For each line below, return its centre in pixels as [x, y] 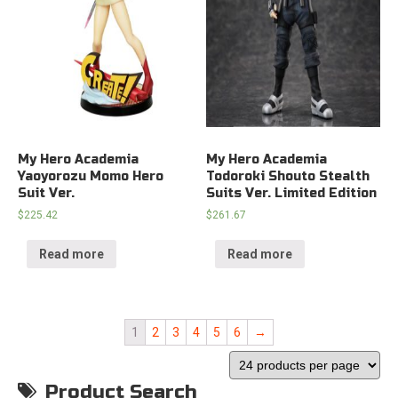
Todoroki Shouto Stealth [288, 177]
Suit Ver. [46, 194]
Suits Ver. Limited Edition [292, 194]
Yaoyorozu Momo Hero [91, 177]
